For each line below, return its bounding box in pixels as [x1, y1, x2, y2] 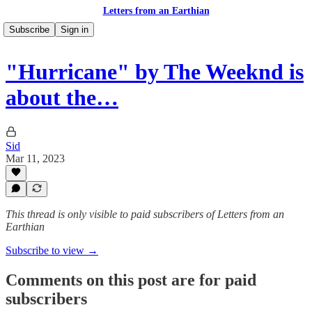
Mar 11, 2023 [6, 152, 65, 164]
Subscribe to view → [6, 244, 98, 256]
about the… [6, 85, 118, 111]
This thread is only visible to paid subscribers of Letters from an [6, 208, 284, 220]
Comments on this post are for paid [6, 270, 256, 289]
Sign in [61, 24, 88, 35]
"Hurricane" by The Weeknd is [6, 59, 304, 85]
